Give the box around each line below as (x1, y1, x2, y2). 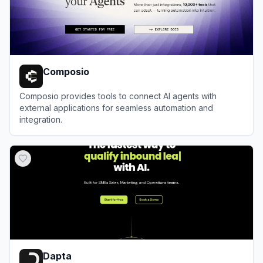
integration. (19, 114, 62, 124)
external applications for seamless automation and (19, 102, 213, 113)
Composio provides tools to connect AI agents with (19, 90, 217, 101)
